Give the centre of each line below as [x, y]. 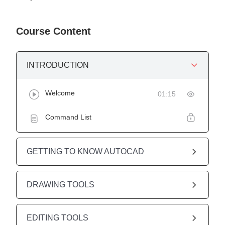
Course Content [53, 31]
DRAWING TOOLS [61, 184]
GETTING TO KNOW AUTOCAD [85, 151]
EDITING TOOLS [58, 217]
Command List [68, 117]
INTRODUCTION [58, 65]
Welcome [60, 93]
